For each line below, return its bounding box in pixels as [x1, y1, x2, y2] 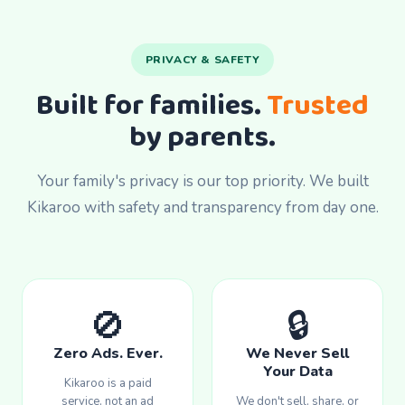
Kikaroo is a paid [63, 375, 152, 392]
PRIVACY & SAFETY [145, 52, 260, 68]
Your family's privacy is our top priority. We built [36, 171, 369, 193]
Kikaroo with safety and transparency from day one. [26, 197, 379, 219]
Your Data [262, 362, 333, 382]
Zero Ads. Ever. [52, 344, 163, 364]
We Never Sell [246, 344, 349, 364]
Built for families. [36, 83, 267, 130]
